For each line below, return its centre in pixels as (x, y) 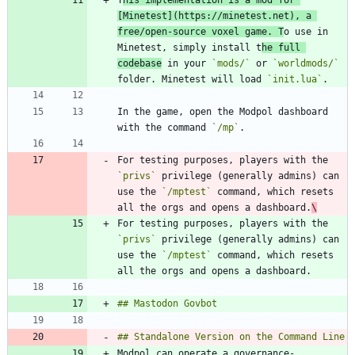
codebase (139, 64)
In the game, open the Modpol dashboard (223, 112)
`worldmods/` (306, 64)
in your (187, 64)
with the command (164, 128)
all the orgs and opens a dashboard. (214, 208)
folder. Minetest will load (192, 80)
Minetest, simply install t (189, 48)
